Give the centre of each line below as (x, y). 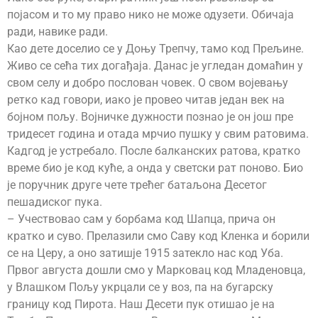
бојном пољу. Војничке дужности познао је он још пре (150, 116)
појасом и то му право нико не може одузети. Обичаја (150, 14)
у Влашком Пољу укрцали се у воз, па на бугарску (140, 287)
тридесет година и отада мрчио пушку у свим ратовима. (158, 133)
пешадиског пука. (55, 202)
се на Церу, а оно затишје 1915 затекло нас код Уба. (145, 253)
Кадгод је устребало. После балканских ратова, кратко (154, 150)
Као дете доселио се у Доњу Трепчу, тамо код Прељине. (155, 48)
